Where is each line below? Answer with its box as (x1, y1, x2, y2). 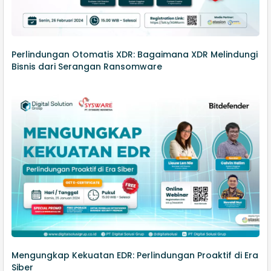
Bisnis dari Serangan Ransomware (11, 60, 163, 73)
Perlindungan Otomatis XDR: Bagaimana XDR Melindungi (11, 48, 258, 61)
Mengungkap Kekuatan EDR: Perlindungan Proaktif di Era (11, 249, 259, 261)
